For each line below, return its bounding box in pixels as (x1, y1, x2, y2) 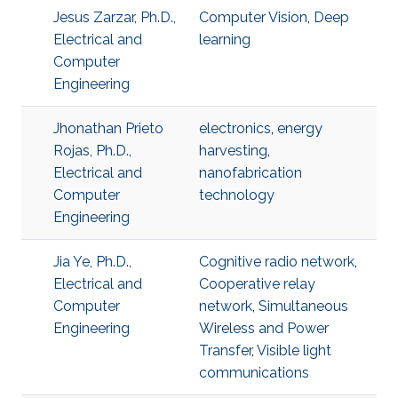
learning (199, 31, 251, 48)
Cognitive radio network (199, 253, 354, 270)
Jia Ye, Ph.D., (53, 253, 131, 270)
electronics (199, 120, 271, 137)
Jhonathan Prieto (53, 120, 163, 137)
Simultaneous (259, 298, 348, 314)
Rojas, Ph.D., (53, 142, 131, 159)
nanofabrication (199, 164, 302, 181)
